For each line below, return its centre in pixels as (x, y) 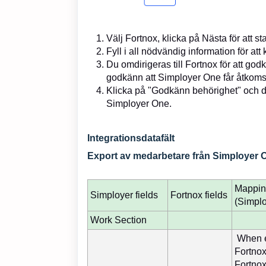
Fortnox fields (199, 195)
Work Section (118, 220)
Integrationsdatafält (131, 138)
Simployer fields (124, 195)
